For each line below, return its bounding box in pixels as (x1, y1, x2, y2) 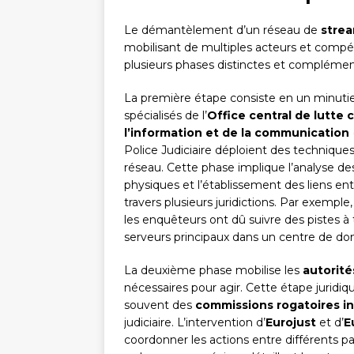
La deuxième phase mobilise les (124, 263, 303, 278)
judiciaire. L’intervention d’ (124, 315, 265, 330)
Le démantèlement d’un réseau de (124, 23, 321, 38)
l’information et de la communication (124, 126, 349, 141)
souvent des (124, 298, 195, 313)
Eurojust (265, 315, 316, 330)
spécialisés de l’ (124, 108, 207, 123)
